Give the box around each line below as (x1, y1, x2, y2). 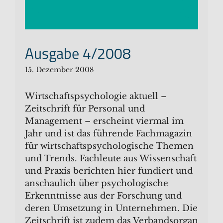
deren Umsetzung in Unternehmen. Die (25, 203, 198, 214)
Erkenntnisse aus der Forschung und (25, 190, 182, 201)
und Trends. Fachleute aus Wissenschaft (25, 153, 197, 164)
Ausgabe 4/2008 (25, 41, 131, 65)
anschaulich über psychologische (25, 178, 168, 189)
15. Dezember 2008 (25, 65, 94, 74)
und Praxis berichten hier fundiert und (25, 165, 193, 176)
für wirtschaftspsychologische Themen (25, 140, 194, 151)
